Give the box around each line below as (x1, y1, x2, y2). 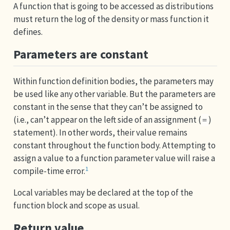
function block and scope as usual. (13, 200, 140, 211)
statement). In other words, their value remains (13, 127, 187, 138)
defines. (13, 26, 43, 37)
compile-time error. (13, 165, 85, 177)
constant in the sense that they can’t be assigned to (13, 101, 203, 112)
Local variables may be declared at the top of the (13, 187, 193, 198)
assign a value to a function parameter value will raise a (13, 152, 215, 164)
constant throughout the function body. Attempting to (13, 140, 216, 151)
